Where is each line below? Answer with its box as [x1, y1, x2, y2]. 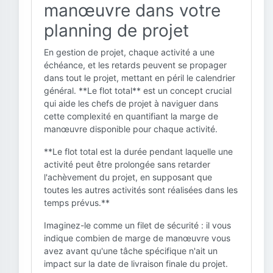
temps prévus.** [44, 197, 110, 208]
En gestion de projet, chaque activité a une [44, 47, 214, 57]
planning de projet [44, 20, 189, 41]
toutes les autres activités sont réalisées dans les [44, 185, 238, 195]
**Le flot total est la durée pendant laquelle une [44, 146, 233, 157]
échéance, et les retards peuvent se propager [44, 60, 227, 70]
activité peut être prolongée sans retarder [44, 159, 210, 169]
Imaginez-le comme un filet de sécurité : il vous [44, 220, 231, 230]
